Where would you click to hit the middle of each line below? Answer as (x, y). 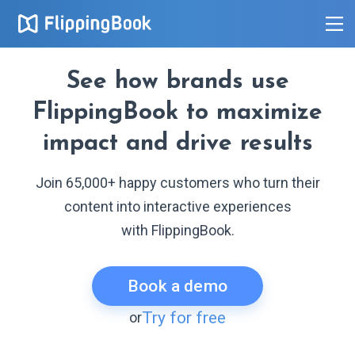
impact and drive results (177, 144)
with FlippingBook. (177, 230)
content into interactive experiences (177, 206)
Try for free (184, 318)
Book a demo (177, 286)
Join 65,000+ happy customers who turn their (177, 183)
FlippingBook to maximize (177, 113)
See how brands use (177, 82)
